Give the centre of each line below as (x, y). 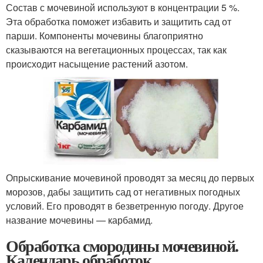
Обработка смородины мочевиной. (122, 246)
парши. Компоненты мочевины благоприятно (104, 36)
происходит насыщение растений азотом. (97, 64)
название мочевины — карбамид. (79, 220)
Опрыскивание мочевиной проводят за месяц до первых (130, 178)
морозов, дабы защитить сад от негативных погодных (123, 192)
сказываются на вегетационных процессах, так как (116, 50)
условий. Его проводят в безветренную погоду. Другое (125, 206)
